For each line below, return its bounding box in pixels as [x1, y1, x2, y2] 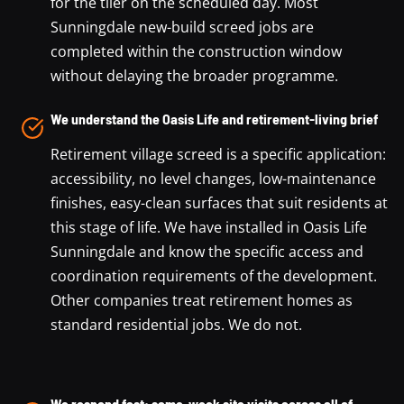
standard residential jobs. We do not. [50, 314, 302, 335]
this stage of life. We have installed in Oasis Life [50, 216, 367, 237]
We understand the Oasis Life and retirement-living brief [50, 109, 378, 127]
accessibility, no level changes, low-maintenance [50, 168, 376, 188]
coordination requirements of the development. [50, 265, 377, 286]
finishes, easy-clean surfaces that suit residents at [50, 192, 388, 213]
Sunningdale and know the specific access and [50, 241, 363, 262]
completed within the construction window [50, 41, 342, 61]
